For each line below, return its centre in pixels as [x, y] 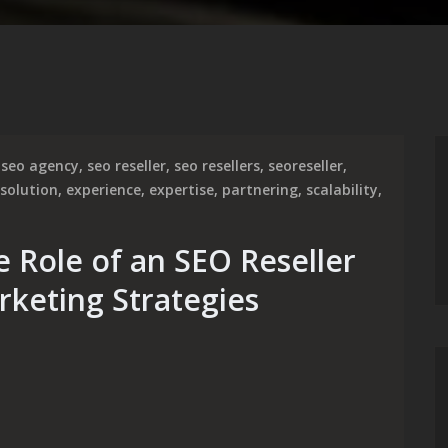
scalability [342, 189]
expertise [181, 189]
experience [103, 189]
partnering [260, 189]
